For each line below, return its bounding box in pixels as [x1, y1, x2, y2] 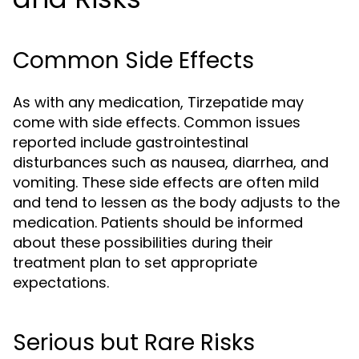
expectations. [13, 272, 109, 292]
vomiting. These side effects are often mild [13, 172, 319, 192]
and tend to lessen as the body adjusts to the [13, 192, 340, 212]
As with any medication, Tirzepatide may [13, 92, 304, 112]
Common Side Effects [13, 45, 254, 76]
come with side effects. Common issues [13, 112, 301, 132]
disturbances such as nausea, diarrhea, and [13, 152, 329, 172]
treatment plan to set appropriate [13, 252, 257, 272]
